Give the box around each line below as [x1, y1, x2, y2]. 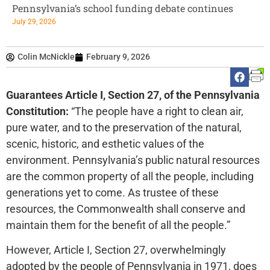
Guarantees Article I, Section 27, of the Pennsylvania [6, 89, 260, 101]
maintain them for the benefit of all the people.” [6, 219, 230, 231]
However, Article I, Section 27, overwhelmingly [6, 243, 226, 257]
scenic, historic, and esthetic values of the [6, 137, 204, 150]
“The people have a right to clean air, [69, 105, 243, 118]
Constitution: [6, 105, 69, 118]
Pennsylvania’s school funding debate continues [12, 2, 233, 14]
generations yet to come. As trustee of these [6, 186, 219, 199]
